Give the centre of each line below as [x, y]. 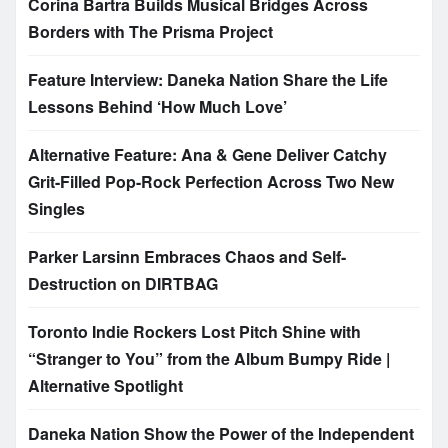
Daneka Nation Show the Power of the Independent [221, 434]
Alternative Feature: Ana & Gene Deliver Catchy [207, 155]
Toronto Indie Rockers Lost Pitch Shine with [194, 332]
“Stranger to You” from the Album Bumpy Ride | [209, 359]
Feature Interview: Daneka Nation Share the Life [208, 80]
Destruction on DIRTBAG [123, 284]
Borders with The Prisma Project [150, 32]
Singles [56, 209]
